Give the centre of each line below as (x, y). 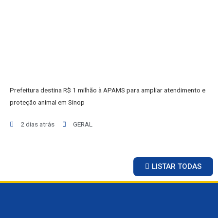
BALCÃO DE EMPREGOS (112, 22)
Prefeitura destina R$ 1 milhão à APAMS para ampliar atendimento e (108, 90)
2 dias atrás (38, 124)
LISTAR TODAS (177, 167)
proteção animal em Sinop (47, 102)
